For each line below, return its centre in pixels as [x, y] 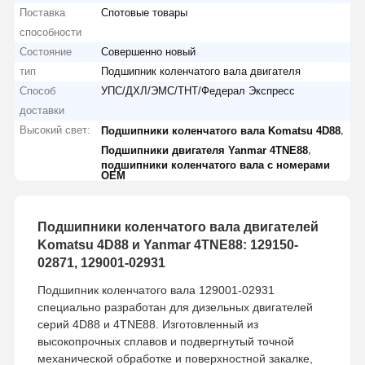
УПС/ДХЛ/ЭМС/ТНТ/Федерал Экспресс [198, 90]
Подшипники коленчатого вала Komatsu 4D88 [221, 130]
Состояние [46, 51]
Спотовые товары [145, 12]
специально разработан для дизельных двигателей [175, 307]
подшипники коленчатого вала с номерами [216, 165]
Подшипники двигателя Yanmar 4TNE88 [205, 150]
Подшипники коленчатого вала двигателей [178, 226]
